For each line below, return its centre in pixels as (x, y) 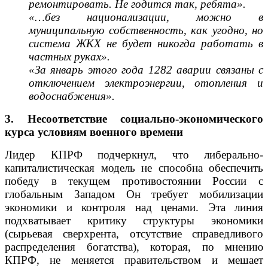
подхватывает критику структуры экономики (134, 220)
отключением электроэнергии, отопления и (146, 83)
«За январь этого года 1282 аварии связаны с (146, 69)
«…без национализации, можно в (146, 17)
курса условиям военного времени (94, 132)
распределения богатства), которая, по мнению (134, 246)
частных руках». (69, 56)
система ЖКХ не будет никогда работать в (146, 43)
